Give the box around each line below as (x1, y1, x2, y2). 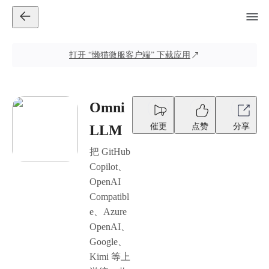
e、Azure (89, 207, 127, 217)
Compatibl (89, 192, 130, 202)
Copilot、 (89, 162, 128, 172)
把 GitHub (89, 147, 131, 157)
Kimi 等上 (89, 252, 131, 262)
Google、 (89, 237, 128, 247)
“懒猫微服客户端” (88, 50, 154, 59)
